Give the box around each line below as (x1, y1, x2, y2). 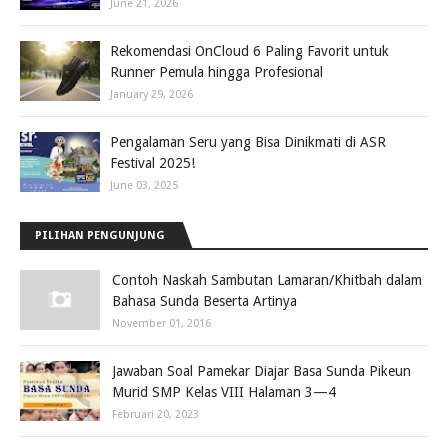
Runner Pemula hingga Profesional (110, 64, 323, 80)
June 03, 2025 (110, 179, 178, 192)
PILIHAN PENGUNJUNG (35, 229, 165, 242)
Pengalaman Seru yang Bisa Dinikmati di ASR (110, 134, 386, 150)
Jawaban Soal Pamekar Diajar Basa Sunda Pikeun (112, 363, 411, 379)
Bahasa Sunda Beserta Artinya (112, 293, 297, 309)
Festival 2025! (110, 155, 195, 171)
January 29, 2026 (110, 88, 193, 101)
